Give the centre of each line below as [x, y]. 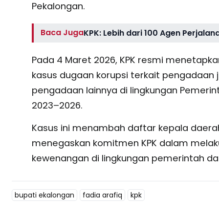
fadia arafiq [102, 195]
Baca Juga [62, 32]
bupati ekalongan [44, 195]
